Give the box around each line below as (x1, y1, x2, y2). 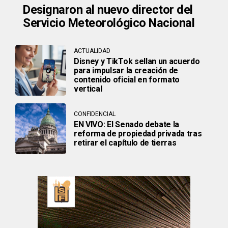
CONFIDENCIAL (74, 110, 116, 118)
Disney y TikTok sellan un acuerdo (74, 56, 200, 67)
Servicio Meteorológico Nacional (23, 15, 195, 30)
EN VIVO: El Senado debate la (74, 120, 180, 130)
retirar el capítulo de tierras (74, 138, 177, 148)
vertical (74, 84, 102, 94)
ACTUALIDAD (74, 47, 110, 55)
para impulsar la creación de (74, 66, 179, 76)
